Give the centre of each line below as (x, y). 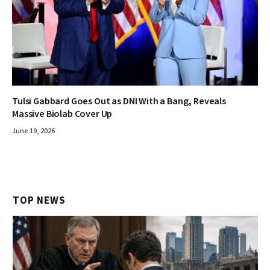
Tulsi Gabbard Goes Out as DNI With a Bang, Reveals (119, 101)
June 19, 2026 (33, 131)
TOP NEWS (39, 200)
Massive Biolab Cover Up (62, 114)
